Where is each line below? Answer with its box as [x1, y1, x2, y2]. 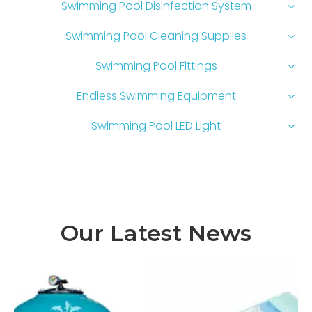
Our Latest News [61, 219, 251, 247]
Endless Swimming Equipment [76, 87, 236, 104]
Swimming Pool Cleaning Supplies [65, 27, 247, 44]
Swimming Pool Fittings [95, 57, 217, 74]
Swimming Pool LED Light [91, 117, 221, 134]
